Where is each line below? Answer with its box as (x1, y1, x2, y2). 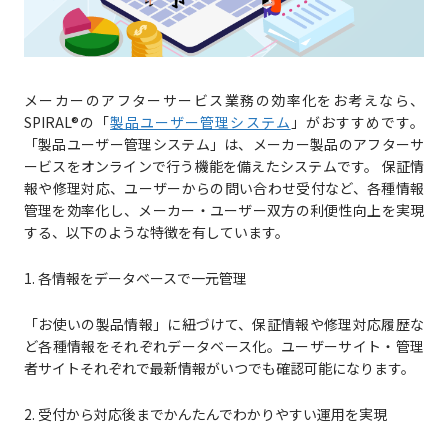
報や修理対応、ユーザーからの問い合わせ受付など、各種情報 (23, 178, 425, 199)
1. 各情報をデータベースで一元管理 (23, 268, 247, 289)
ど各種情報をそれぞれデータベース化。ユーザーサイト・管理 (23, 336, 425, 357)
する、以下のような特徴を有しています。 (23, 222, 289, 243)
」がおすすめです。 (290, 112, 425, 133)
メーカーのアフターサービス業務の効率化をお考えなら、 (23, 90, 425, 111)
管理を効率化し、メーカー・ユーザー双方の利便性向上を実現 (23, 200, 425, 221)
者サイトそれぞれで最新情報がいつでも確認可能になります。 (23, 358, 415, 379)
